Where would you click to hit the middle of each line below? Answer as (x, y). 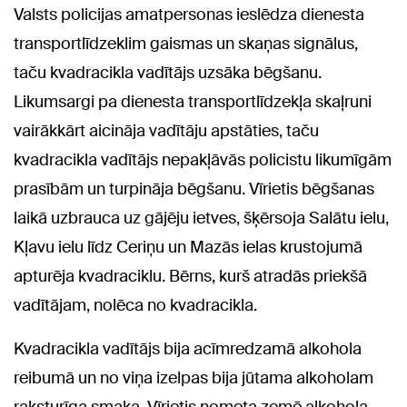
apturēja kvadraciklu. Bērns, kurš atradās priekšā (190, 276)
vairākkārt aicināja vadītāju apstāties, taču (166, 130)
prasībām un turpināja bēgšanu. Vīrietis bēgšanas (194, 189)
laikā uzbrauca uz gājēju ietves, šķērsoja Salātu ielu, (201, 218)
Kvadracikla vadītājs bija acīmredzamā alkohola (188, 348)
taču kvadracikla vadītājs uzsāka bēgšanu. (168, 72)
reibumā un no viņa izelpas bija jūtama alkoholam (194, 377)
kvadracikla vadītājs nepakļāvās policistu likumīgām (203, 159)
